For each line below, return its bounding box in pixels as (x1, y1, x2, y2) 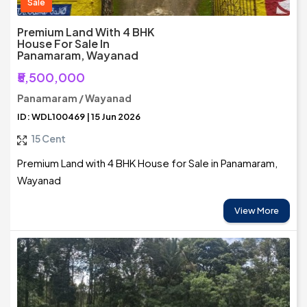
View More (234, 205, 279, 217)
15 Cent (32, 132, 66, 145)
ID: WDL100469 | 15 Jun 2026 (17, 111, 140, 123)
